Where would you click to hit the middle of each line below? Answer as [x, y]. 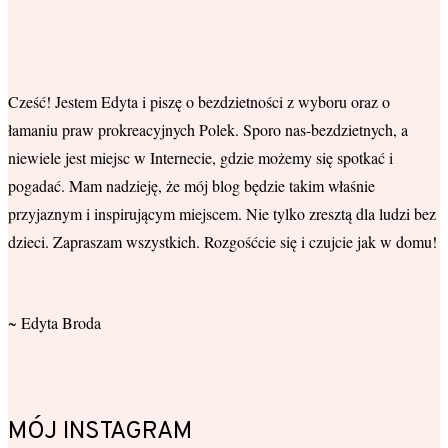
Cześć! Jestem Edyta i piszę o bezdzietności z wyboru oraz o [199, 102]
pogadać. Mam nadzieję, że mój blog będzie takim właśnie [191, 186]
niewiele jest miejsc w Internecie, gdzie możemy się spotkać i [200, 158]
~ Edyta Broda [54, 323]
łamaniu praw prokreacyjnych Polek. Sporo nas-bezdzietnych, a [208, 130]
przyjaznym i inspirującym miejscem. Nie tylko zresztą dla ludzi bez [222, 214]
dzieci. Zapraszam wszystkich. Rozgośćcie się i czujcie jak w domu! [222, 242]
